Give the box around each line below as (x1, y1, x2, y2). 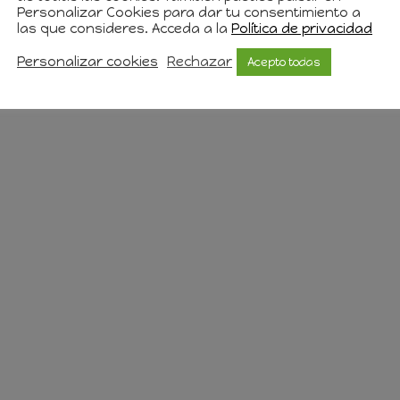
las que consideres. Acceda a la (17, 20, 231, 37)
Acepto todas (247, 54, 321, 69)
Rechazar (167, 54, 232, 70)
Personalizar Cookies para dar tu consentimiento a (17, 4, 361, 21)
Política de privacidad (231, 20, 372, 37)
